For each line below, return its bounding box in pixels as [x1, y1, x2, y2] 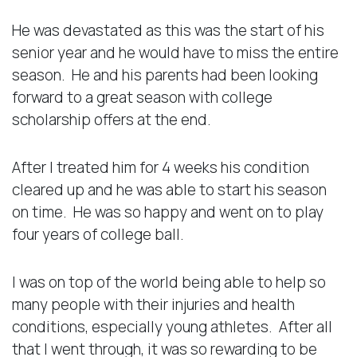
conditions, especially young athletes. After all [12, 316, 332, 337]
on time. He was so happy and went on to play [12, 201, 324, 222]
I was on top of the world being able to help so [12, 271, 326, 292]
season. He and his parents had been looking [12, 64, 318, 85]
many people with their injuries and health [12, 293, 295, 315]
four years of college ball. [12, 223, 184, 245]
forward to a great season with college [12, 86, 273, 108]
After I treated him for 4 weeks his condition [12, 156, 309, 178]
